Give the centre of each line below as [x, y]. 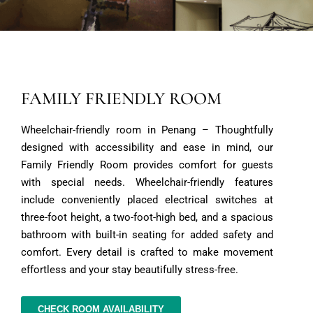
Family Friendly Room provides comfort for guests [147, 165]
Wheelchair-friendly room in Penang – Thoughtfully [147, 130]
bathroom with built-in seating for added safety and [147, 235]
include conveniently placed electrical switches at [147, 200]
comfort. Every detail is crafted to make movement [147, 252]
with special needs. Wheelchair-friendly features [147, 182]
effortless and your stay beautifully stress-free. [130, 270]
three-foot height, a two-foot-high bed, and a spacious [147, 217]
